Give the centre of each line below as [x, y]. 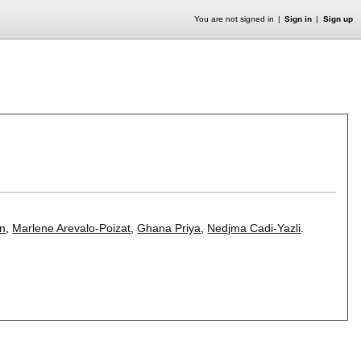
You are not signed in [234, 19]
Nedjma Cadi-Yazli [254, 228]
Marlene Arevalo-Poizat [72, 228]
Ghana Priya [169, 228]
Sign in [299, 19]
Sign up [338, 19]
